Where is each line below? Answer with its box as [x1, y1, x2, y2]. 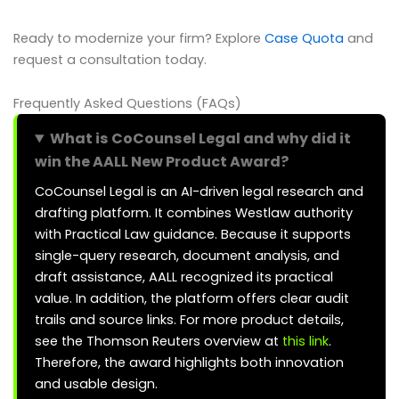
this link [282, 332, 329, 351]
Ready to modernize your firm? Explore [13, 28, 265, 47]
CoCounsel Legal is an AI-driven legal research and [35, 183, 363, 201]
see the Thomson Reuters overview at [35, 332, 282, 351]
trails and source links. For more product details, [35, 311, 344, 330]
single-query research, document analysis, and [35, 247, 339, 265]
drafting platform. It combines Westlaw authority [35, 204, 353, 223]
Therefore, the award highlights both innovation [35, 354, 344, 372]
